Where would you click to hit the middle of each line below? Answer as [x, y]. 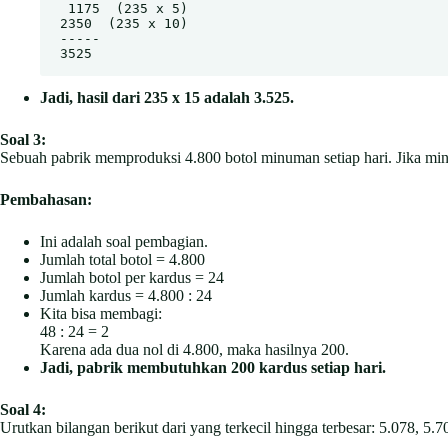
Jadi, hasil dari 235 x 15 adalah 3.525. [167, 98]
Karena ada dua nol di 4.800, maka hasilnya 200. [194, 350]
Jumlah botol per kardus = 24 [132, 278]
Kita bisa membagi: [101, 314]
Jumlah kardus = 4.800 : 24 [126, 296]
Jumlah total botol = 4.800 [122, 260]
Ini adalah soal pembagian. [124, 242]
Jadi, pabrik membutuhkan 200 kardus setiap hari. [213, 368]
